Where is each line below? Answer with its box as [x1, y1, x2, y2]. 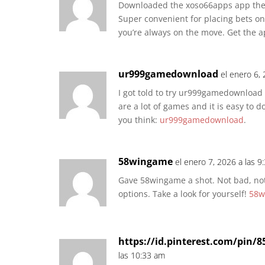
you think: [118, 114, 160, 126]
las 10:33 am [118, 250, 165, 261]
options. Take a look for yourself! [118, 188, 249, 200]
